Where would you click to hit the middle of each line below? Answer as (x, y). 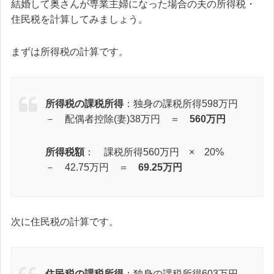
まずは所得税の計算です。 (70, 52)
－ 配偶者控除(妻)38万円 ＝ (117, 119)
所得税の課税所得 (84, 104)
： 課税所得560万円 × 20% (159, 152)
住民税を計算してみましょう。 (80, 19)
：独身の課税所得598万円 (186, 104)
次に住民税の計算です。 (65, 221)
